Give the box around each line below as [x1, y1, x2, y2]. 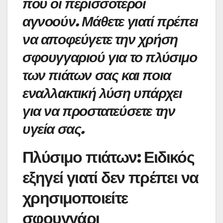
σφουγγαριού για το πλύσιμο [22, 48, 197, 66]
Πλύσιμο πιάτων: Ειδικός [22, 147, 195, 167]
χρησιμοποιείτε [22, 188, 128, 208]
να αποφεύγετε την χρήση [22, 30, 178, 48]
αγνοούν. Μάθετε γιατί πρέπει [22, 12, 198, 30]
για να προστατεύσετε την [22, 102, 175, 119]
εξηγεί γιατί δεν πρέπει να [22, 167, 199, 187]
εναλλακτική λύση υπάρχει [22, 84, 182, 102]
